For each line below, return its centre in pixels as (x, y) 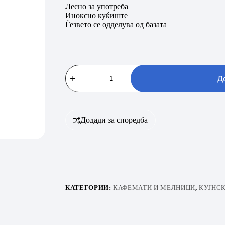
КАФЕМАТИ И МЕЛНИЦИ (154, 187)
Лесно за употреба (97, 6)
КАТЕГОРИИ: (89, 187)
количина (80, 94)
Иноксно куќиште (97, 15)
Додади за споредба (114, 120)
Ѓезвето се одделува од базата (116, 24)
